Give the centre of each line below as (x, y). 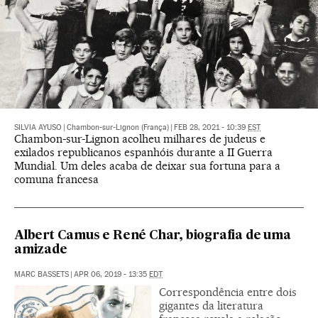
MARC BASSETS (42, 275)
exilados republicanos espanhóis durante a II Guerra (143, 153)
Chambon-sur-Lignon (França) (118, 128)
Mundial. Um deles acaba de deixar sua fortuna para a (147, 166)
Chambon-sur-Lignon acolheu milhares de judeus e (140, 139)
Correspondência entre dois (228, 292)
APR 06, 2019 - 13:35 (111, 275)
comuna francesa (56, 180)
